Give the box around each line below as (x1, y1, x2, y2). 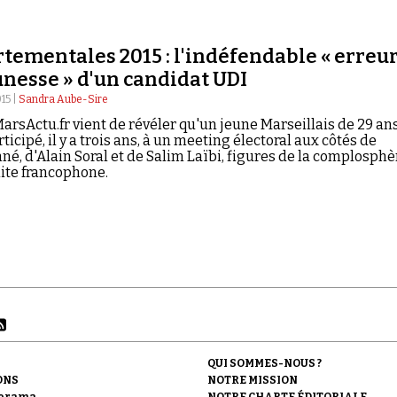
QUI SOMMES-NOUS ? (207, 357, 322, 370)
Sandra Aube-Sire (18, 93, 108, 105)
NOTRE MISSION (207, 374, 298, 386)
